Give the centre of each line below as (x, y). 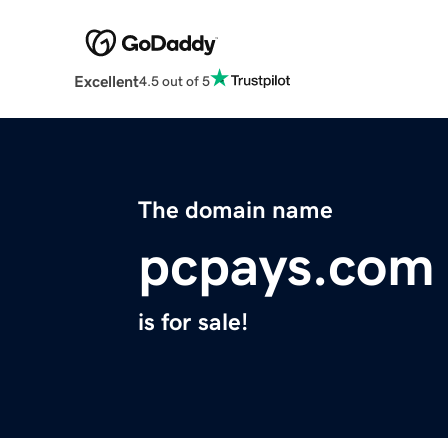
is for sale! (193, 322)
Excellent (106, 81)
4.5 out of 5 (174, 80)
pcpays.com (286, 266)
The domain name (235, 210)
